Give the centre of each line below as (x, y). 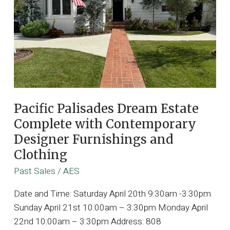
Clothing (40, 155)
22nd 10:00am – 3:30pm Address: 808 (87, 221)
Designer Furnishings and (93, 139)
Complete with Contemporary (105, 124)
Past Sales (34, 171)
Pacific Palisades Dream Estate (106, 108)
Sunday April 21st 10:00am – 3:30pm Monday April (111, 207)
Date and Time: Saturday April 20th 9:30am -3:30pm (112, 194)
